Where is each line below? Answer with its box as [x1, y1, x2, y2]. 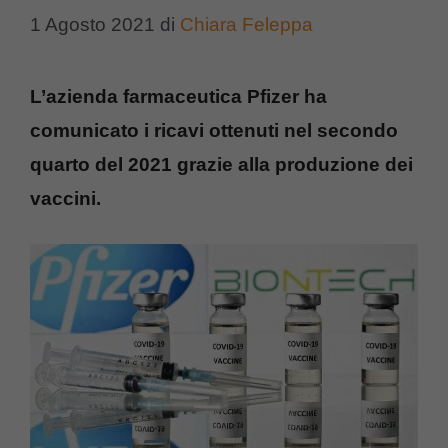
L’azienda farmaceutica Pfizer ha [30, 85, 327, 107]
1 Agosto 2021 [30, 13, 155, 35]
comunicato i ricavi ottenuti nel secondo [30, 119, 398, 141]
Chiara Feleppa [180, 13, 313, 35]
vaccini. [30, 187, 106, 209]
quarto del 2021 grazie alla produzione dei [30, 153, 413, 175]
